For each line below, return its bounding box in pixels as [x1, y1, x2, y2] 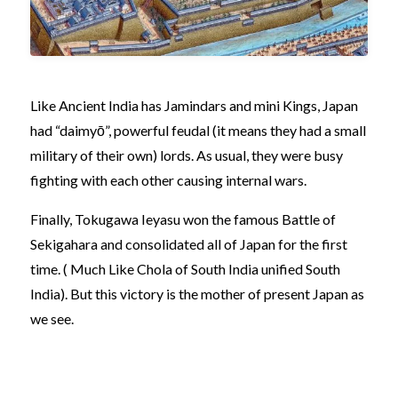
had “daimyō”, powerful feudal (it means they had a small [30, 122, 366, 139]
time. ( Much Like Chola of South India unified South [30, 260, 340, 278]
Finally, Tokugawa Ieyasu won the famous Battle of [30, 211, 336, 228]
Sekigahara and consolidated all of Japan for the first [30, 235, 347, 253]
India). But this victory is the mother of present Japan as [30, 285, 364, 303]
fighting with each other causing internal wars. [30, 171, 306, 189]
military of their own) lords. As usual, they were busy [30, 147, 343, 164]
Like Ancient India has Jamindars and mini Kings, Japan [30, 97, 358, 115]
